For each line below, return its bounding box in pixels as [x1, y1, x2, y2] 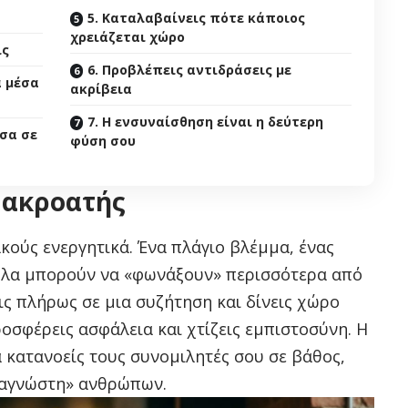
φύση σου [70, 132, 137, 150]
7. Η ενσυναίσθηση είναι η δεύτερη [87, 113, 324, 131]
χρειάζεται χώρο [70, 28, 186, 46]
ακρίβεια [70, 80, 133, 98]
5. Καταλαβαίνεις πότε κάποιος [87, 9, 306, 27]
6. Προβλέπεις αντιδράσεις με [87, 61, 292, 79]
